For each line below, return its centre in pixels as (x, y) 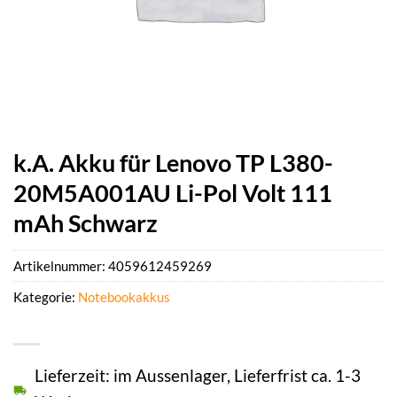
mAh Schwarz (86, 223)
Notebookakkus (124, 297)
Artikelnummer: (61, 266)
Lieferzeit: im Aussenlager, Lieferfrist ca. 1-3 (198, 376)
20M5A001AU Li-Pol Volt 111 (173, 193)
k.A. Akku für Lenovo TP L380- (173, 163)
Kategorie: (46, 297)
